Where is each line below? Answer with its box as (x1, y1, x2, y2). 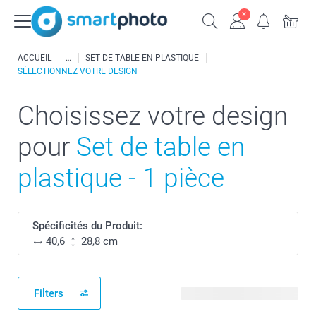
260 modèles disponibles (181, 286, 298, 300)
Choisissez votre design (18, 101, 288, 131)
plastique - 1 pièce (18, 163, 224, 193)
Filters (34, 286, 63, 300)
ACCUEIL (18, 53, 51, 63)
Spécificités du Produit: (32, 219, 142, 232)
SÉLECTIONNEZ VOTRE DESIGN (18, 66, 138, 76)
